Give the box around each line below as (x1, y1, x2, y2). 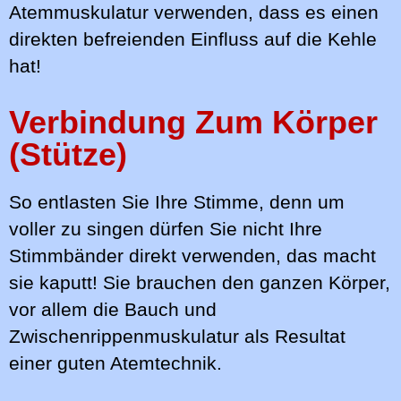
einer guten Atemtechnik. (9, 352, 222, 374)
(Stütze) (9, 135, 127, 173)
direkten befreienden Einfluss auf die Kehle (9, 28, 377, 50)
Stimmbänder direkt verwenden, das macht (9, 244, 376, 267)
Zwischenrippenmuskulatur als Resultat (9, 325, 346, 347)
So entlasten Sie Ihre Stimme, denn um (9, 191, 345, 213)
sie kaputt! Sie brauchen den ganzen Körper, (9, 271, 390, 294)
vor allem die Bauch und (9, 298, 217, 320)
